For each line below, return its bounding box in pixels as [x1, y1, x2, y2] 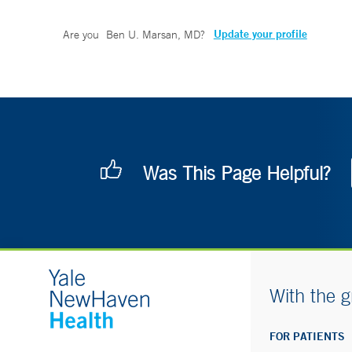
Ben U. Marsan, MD [105, 27, 200, 42]
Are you [63, 27, 102, 42]
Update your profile [213, 27, 307, 42]
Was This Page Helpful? [143, 162, 330, 185]
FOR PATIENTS [269, 329, 345, 344]
